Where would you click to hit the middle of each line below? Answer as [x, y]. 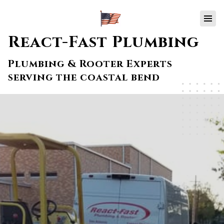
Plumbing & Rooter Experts [90, 64]
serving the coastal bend [84, 77]
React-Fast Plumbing [103, 42]
